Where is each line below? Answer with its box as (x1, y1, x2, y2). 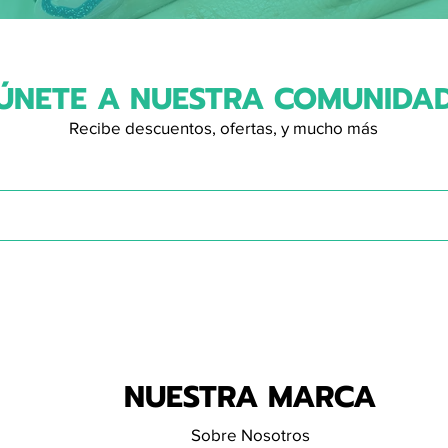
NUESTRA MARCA (124, 374, 377, 421)
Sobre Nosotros (190, 425, 310, 445)
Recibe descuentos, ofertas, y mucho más (69, 118, 378, 138)
